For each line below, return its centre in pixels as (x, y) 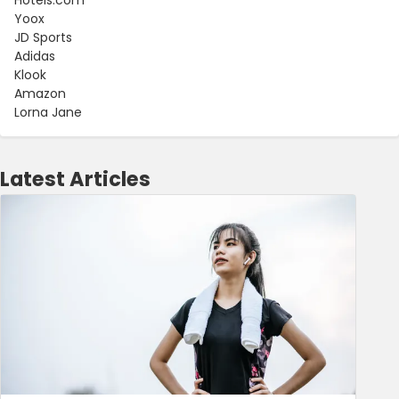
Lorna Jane (48, 112)
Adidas (35, 56)
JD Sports (43, 37)
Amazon (40, 93)
